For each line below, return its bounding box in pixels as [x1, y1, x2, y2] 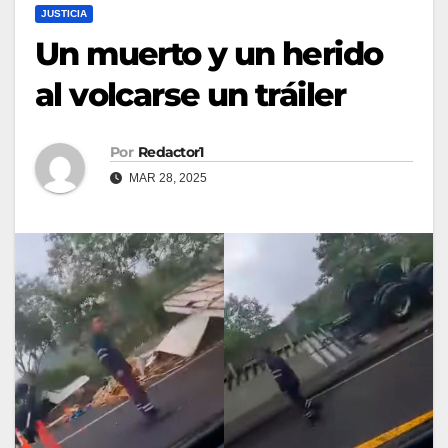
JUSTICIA [41, 7, 87, 19]
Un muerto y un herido [35, 33, 383, 73]
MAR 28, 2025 [126, 170, 207, 185]
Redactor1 [137, 142, 204, 161]
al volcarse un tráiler [35, 74, 346, 114]
